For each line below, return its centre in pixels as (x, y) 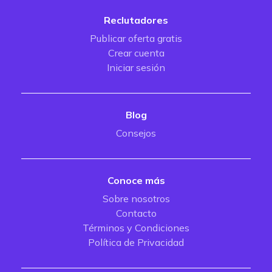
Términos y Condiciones (136, 228)
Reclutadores (136, 20)
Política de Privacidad (136, 242)
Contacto (136, 213)
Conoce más (136, 180)
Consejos (136, 133)
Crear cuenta (136, 53)
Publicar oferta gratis (136, 38)
